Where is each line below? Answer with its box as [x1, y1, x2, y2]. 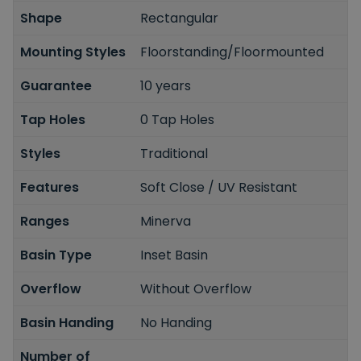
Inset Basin [140, 245, 209, 264]
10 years [140, 76, 192, 95]
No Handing [140, 313, 213, 332]
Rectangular [140, 8, 219, 27]
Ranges [20, 211, 69, 230]
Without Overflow [140, 279, 252, 298]
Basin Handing [20, 313, 114, 332]
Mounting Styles [20, 42, 126, 61]
